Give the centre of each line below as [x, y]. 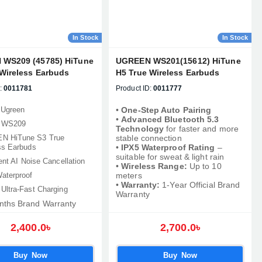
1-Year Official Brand [200, 185]
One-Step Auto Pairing [166, 110]
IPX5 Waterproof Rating [168, 147]
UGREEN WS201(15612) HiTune [178, 61]
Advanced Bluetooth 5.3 [170, 119]
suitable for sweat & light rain [170, 157]
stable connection [149, 138]
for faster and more [201, 129]
